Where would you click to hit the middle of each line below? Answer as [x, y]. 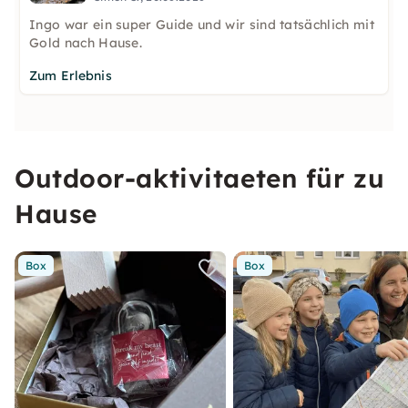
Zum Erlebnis [71, 76]
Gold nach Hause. [86, 43]
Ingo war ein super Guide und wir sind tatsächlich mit [202, 25]
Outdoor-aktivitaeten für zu [200, 178]
